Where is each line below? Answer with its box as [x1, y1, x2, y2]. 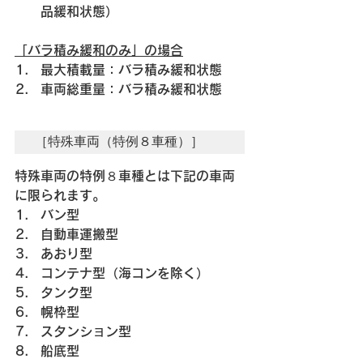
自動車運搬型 [41, 227, 118, 241]
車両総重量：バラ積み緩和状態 [41, 82, 222, 96]
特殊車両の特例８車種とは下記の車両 [15, 169, 235, 182]
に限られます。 [15, 188, 105, 202]
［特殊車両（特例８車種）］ [35, 133, 203, 149]
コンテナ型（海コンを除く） [41, 266, 209, 280]
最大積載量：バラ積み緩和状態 [41, 62, 222, 76]
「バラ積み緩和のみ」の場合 [15, 43, 183, 57]
